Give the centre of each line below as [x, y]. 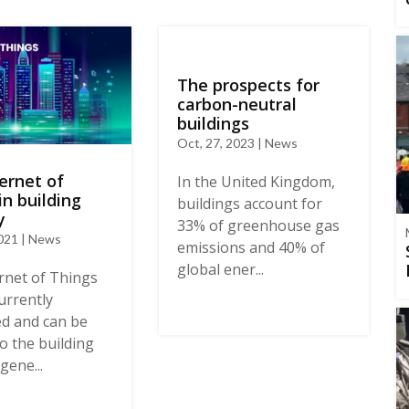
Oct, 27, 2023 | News [237, 142]
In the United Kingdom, [256, 181]
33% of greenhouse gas [258, 225]
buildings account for [249, 203]
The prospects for [248, 84]
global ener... [220, 269]
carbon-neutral [236, 104]
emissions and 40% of [251, 247]
